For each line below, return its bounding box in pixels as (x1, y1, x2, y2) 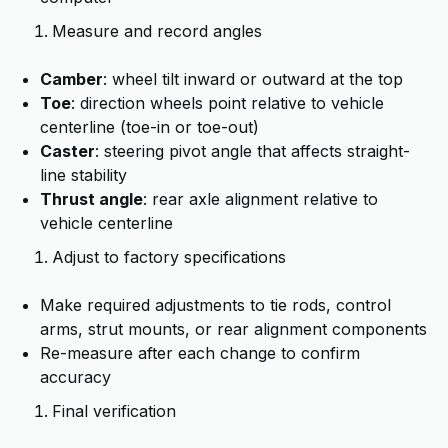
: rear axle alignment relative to (143, 189, 378, 209)
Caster (40, 141, 95, 161)
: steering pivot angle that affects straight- (95, 141, 410, 161)
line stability (40, 165, 127, 185)
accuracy (40, 367, 111, 387)
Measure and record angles (52, 21, 262, 41)
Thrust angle (40, 189, 143, 209)
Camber (40, 69, 103, 89)
